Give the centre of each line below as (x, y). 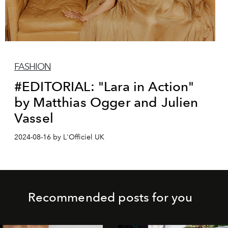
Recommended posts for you (110, 197)
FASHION (33, 66)
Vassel (34, 118)
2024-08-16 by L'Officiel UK (59, 137)
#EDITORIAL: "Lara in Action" (104, 86)
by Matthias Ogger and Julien (106, 102)
